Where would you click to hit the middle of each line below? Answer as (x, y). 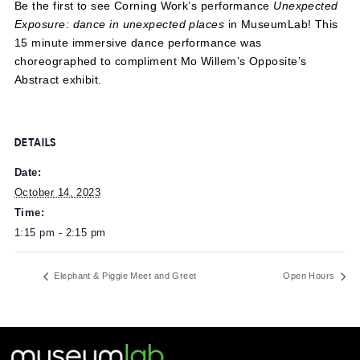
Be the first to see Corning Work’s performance (160, 46)
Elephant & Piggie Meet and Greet (137, 346)
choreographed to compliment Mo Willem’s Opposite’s (178, 108)
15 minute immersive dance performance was (153, 87)
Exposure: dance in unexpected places (133, 67)
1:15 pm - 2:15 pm (67, 299)
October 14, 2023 (64, 254)
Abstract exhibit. (65, 129)
